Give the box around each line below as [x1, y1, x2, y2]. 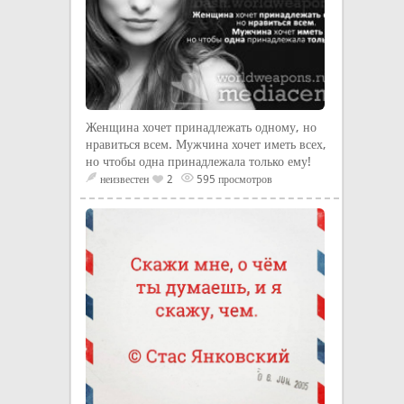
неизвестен [100, 173, 149, 186]
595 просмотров [194, 173, 272, 186]
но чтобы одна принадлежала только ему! [86, 154, 311, 169]
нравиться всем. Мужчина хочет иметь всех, [86, 137, 326, 151]
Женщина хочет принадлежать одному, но [86, 120, 317, 134]
